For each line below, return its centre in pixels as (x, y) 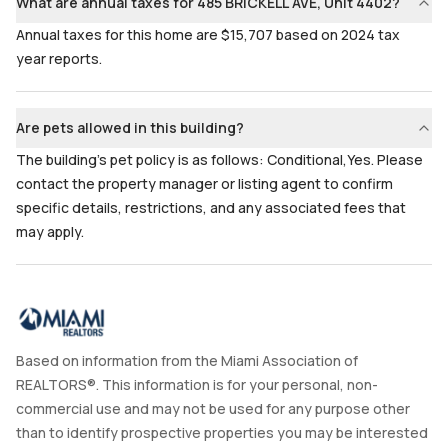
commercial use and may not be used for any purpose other (213, 408)
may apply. (50, 231)
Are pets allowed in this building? (130, 127)
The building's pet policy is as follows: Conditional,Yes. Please (219, 159)
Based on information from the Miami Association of (187, 360)
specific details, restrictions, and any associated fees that (211, 207)
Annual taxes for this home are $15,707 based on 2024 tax (208, 34)
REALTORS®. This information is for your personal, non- (197, 384)
